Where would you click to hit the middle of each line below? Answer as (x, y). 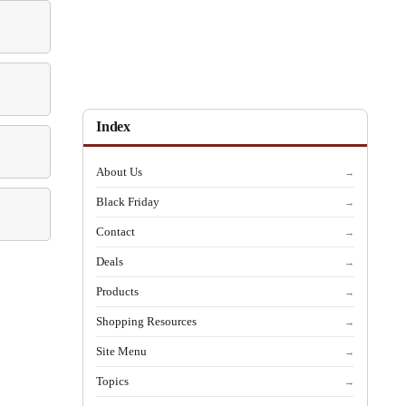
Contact (116, 232)
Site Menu (121, 351)
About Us (119, 172)
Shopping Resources (146, 321)
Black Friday (128, 202)
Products (117, 291)
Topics (112, 381)
